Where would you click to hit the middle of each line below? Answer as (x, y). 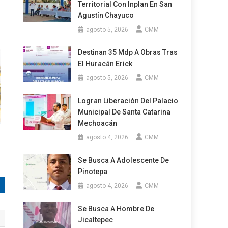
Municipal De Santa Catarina (124, 112)
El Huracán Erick (105, 64)
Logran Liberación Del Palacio (128, 101)
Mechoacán (97, 123)
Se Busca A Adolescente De (123, 161)
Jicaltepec (95, 220)
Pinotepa (92, 172)
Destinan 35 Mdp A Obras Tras (127, 53)
